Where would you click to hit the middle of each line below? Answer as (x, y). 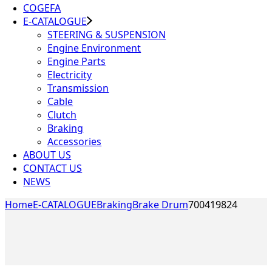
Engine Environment (94, 48)
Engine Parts (77, 62)
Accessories (75, 142)
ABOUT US (47, 155)
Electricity (70, 75)
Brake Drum (160, 205)
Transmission (78, 88)
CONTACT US (53, 168)
